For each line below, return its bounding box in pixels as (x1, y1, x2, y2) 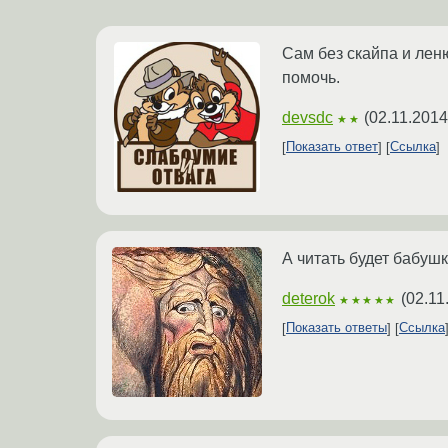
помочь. (282, 68, 340, 86)
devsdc (282, 108, 333, 126)
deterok (282, 289, 335, 307)
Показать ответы (286, 320, 387, 336)
